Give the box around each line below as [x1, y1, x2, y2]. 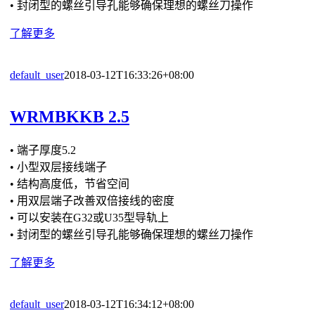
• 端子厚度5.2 [10, 144, 76, 157]
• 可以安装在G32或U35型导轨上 [10, 212, 169, 224]
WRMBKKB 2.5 [10, 108, 129, 127]
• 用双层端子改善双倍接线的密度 [10, 195, 174, 207]
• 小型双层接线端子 [10, 161, 107, 174]
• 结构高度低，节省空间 [10, 178, 129, 191]
